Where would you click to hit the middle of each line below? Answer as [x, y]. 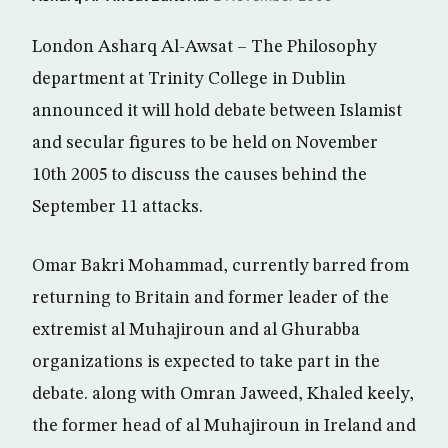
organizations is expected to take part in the [206, 362]
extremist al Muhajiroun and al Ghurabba [196, 330]
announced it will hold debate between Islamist [217, 111]
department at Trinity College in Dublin [189, 79]
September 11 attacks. [117, 207]
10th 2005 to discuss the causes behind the [199, 175]
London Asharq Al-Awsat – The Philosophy [204, 47]
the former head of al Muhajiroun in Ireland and [224, 426]
